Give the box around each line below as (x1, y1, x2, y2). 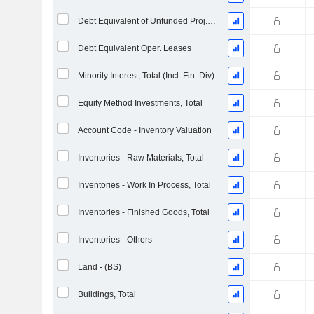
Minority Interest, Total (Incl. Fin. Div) (77, 71, 214, 81)
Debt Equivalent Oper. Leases (77, 43, 191, 53)
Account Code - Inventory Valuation (77, 125, 212, 135)
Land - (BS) (77, 262, 121, 272)
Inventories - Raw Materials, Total (77, 153, 204, 163)
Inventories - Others (77, 235, 152, 245)
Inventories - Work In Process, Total (77, 180, 211, 190)
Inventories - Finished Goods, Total (77, 207, 210, 217)
